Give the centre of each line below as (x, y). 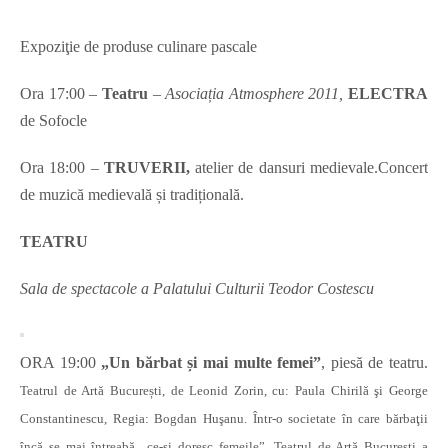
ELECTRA (388, 94)
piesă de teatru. (377, 363)
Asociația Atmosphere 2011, (254, 94)
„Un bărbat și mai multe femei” (211, 363)
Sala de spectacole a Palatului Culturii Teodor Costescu (197, 289)
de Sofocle (53, 121)
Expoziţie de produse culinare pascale (138, 47)
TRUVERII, (146, 168)
